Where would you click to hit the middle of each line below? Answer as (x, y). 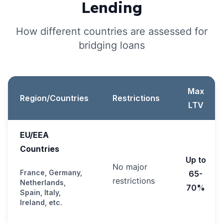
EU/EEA (34, 135)
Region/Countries (54, 98)
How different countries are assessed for (111, 31)
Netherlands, (43, 182)
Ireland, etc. (41, 202)
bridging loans (111, 45)
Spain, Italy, (40, 192)
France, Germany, (51, 172)
